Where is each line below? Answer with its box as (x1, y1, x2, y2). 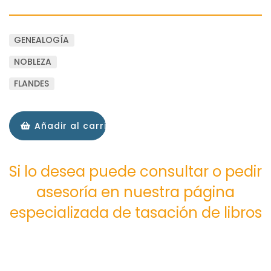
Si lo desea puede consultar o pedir (9, 161, 262, 181)
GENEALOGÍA (14, 33, 70, 46)
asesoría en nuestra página (36, 181, 235, 202)
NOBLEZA (14, 55, 52, 68)
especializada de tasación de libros (9, 202, 262, 223)
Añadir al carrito (31, 119, 117, 132)
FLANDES (14, 77, 50, 90)
